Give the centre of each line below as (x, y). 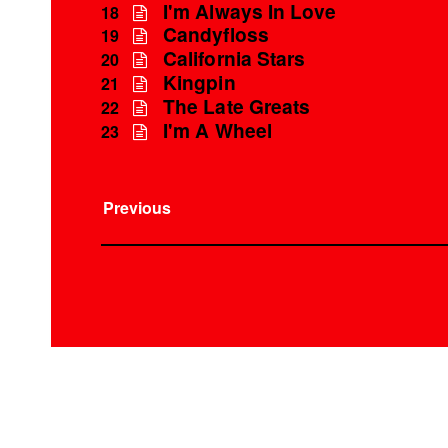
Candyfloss (216, 34)
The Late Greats (237, 105)
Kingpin (199, 81)
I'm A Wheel (217, 129)
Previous (137, 208)
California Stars (234, 58)
